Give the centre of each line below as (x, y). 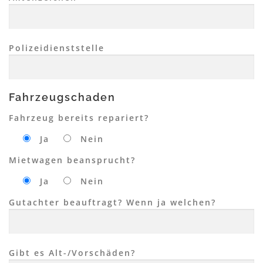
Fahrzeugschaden (62, 97)
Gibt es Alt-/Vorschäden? (72, 253)
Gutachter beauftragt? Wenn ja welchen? (112, 203)
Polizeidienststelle (57, 48)
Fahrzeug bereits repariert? (79, 117)
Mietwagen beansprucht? (72, 160)
